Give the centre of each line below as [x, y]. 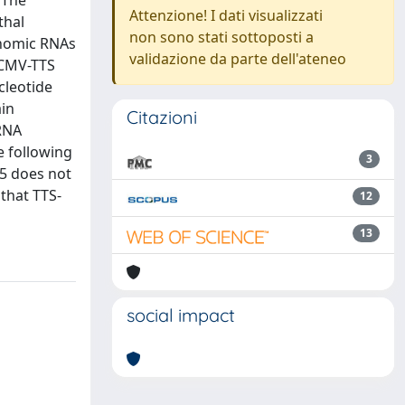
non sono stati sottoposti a [221, 37]
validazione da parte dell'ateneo [238, 59]
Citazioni [162, 117]
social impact [181, 315]
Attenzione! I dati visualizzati [226, 15]
